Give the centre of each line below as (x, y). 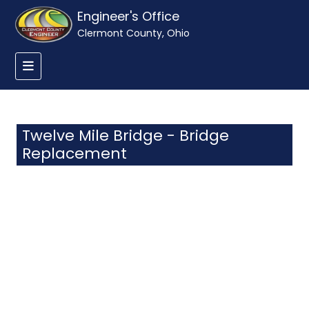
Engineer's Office (128, 16)
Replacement (74, 153)
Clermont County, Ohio (133, 33)
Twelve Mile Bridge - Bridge (126, 136)
